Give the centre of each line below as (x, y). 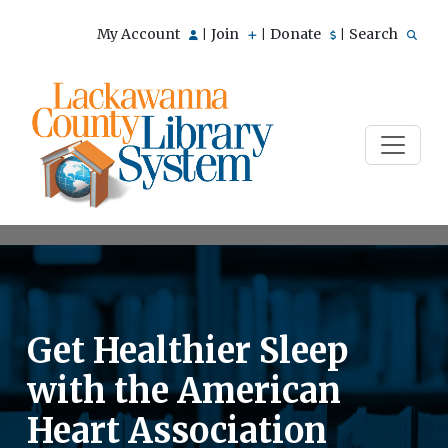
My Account (140, 34)
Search (375, 34)
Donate (297, 34)
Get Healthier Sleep (187, 350)
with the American (184, 390)
